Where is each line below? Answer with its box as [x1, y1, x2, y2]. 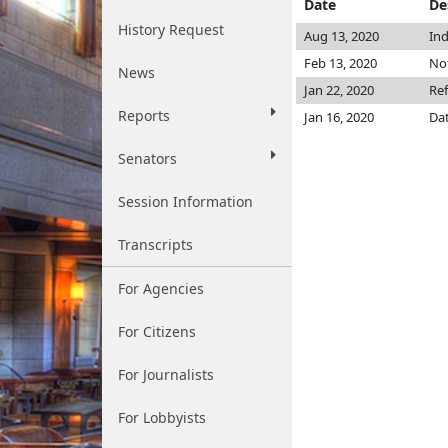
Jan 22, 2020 [304, 81, 374, 99]
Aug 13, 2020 [304, 27, 379, 45]
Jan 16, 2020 [304, 108, 374, 126]
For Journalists [118, 365, 214, 384]
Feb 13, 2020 [304, 54, 377, 72]
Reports [118, 106, 170, 125]
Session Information [118, 192, 253, 211]
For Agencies [118, 279, 204, 298]
